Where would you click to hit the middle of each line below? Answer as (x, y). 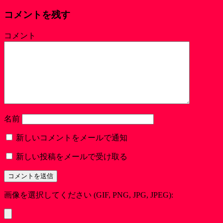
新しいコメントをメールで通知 (72, 137)
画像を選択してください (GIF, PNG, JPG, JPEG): (89, 195)
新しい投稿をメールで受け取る (72, 156)
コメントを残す (37, 15)
